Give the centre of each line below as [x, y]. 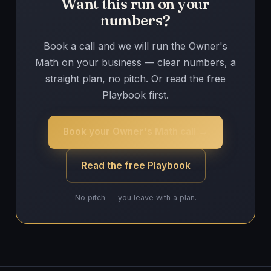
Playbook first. [135, 95]
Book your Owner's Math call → [135, 131]
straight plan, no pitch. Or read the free [135, 78]
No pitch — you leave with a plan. [135, 197]
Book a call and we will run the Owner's [135, 46]
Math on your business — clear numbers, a [135, 62]
